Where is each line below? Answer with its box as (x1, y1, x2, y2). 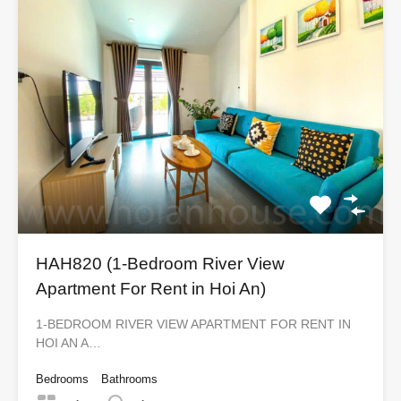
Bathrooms (101, 371, 158, 386)
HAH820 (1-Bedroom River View (36, 253, 285, 273)
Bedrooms (36, 371, 89, 386)
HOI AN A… (36, 335, 101, 350)
